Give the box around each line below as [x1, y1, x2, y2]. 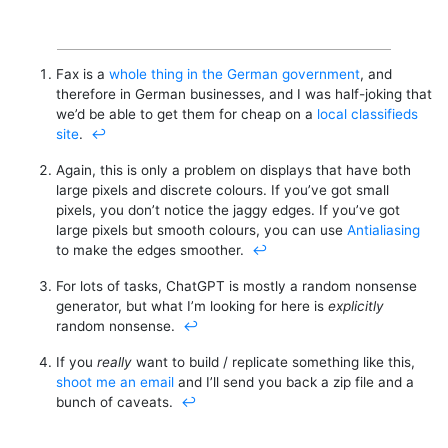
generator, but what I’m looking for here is [56, 297, 328, 314]
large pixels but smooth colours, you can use [56, 221, 347, 238]
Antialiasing [347, 221, 420, 238]
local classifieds [317, 105, 418, 122]
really [97, 353, 132, 370]
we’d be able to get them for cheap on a [56, 105, 317, 122]
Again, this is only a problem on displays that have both [56, 161, 411, 178]
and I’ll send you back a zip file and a [174, 373, 414, 390]
